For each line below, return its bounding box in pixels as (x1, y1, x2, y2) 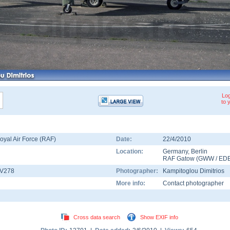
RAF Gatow (163, 155, 195, 162)
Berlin (191, 148, 207, 155)
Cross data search (73, 214, 120, 220)
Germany (163, 148, 188, 155)
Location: (116, 148, 143, 155)
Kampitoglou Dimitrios (163, 167, 224, 175)
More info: (116, 180, 145, 187)
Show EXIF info (140, 214, 178, 220)
